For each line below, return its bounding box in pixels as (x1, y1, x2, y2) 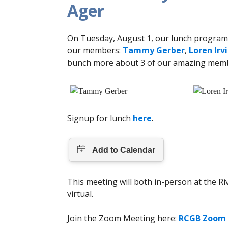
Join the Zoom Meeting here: (67, 213, 179, 224)
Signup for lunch (67, 112, 133, 124)
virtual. (67, 188, 93, 200)
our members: (67, 45, 123, 56)
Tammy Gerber (123, 45, 185, 56)
